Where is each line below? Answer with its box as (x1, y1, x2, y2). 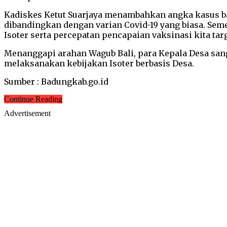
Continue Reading (4, 94, 62, 103)
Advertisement (4, 108, 51, 118)
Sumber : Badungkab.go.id (4, 76, 108, 87)
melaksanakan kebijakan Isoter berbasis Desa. (4, 58, 194, 68)
